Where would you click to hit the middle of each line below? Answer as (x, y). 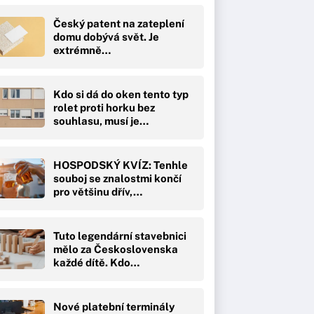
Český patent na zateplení (119, 23)
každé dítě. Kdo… (96, 262)
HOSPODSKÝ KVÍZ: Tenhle (121, 165)
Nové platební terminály (114, 306)
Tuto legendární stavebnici (120, 235)
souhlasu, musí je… (101, 121)
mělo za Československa (116, 249)
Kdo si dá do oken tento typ (121, 94)
